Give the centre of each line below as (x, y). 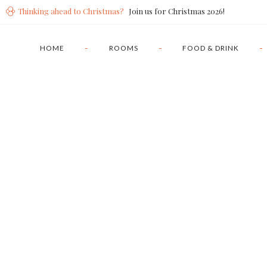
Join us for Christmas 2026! (177, 11)
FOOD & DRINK (210, 48)
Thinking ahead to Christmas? (71, 11)
